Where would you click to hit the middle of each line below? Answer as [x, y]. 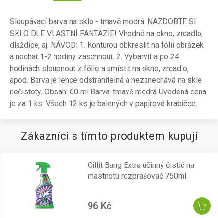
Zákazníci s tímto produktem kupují [109, 136]
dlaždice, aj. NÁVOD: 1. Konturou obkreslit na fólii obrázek [107, 45]
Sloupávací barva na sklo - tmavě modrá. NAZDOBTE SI [103, 22]
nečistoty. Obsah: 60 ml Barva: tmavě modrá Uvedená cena [108, 92]
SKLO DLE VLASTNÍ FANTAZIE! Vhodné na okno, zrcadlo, [106, 33]
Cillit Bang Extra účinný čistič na [141, 165]
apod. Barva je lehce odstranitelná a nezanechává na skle [106, 80]
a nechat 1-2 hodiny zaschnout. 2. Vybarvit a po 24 [94, 57]
